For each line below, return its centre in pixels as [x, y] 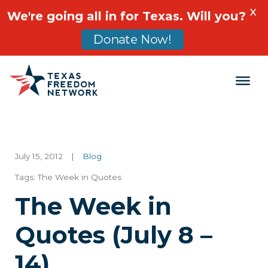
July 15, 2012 [39, 156]
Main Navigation [91, 91]
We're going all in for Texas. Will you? [127, 16]
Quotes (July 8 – [114, 235]
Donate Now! [133, 39]
